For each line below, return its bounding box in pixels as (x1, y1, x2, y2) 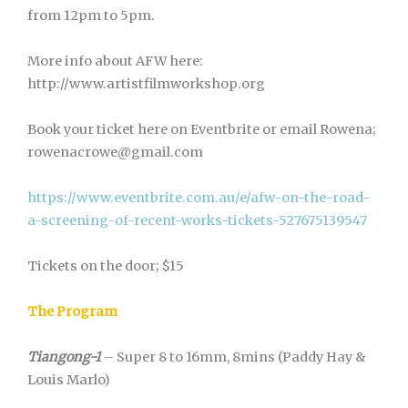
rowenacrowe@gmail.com (27, 144, 203, 160)
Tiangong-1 (27, 349, 101, 365)
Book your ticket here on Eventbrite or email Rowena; (27, 121, 376, 138)
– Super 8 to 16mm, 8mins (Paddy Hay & (101, 349, 365, 365)
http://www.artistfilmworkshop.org (27, 76, 265, 92)
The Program (27, 303, 117, 320)
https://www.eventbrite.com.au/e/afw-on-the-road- (27, 189, 370, 206)
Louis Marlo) (27, 372, 110, 388)
